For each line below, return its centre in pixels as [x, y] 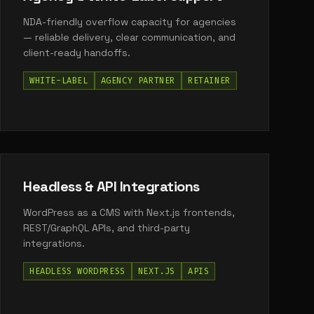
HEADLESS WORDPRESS [77, 271]
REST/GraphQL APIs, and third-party [107, 228]
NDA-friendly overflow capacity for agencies [130, 22]
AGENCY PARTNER [138, 81]
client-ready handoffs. [77, 53]
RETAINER [209, 81]
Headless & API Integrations [111, 186]
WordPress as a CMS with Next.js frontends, [129, 212]
